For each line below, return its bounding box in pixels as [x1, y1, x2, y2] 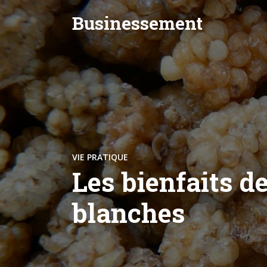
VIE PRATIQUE [72, 151, 128, 163]
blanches [72, 195, 185, 230]
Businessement [72, 11, 203, 35]
